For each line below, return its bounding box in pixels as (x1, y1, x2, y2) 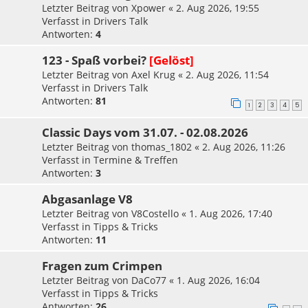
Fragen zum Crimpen (42, 257, 162, 274)
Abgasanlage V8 (42, 190, 133, 207)
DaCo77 (131, 273, 166, 287)
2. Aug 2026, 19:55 (176, 1, 259, 14)
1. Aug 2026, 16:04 (177, 273, 260, 287)
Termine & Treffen (93, 153, 178, 166)
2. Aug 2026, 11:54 (186, 68, 269, 81)
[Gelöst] (149, 52, 194, 68)
